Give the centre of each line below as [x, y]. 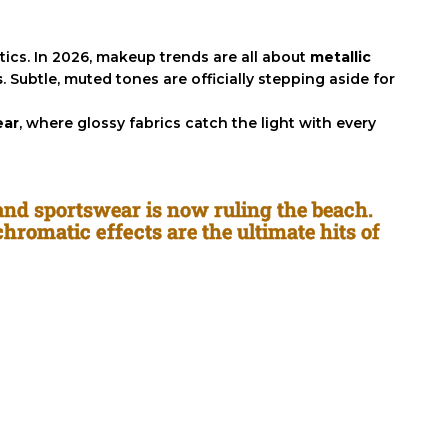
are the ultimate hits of [271, 231]
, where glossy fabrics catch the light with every [197, 123]
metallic [340, 57]
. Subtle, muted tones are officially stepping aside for [199, 79]
